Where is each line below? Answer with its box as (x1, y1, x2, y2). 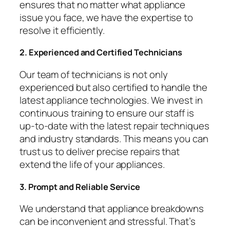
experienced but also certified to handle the (20, 80, 207, 94)
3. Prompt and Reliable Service (20, 181, 140, 193)
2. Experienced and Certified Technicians (20, 47, 182, 59)
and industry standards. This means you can (20, 131, 208, 145)
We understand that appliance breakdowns (20, 202, 204, 216)
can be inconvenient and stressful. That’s (20, 215, 196, 228)
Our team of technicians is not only (20, 67, 168, 81)
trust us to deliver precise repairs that (20, 144, 180, 158)
